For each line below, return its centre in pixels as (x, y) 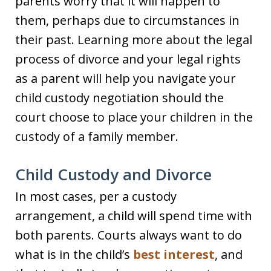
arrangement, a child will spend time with (134, 216)
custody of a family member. (97, 136)
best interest (174, 254)
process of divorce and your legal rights (128, 59)
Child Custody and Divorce (113, 174)
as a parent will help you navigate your (126, 78)
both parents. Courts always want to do (129, 235)
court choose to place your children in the (134, 117)
